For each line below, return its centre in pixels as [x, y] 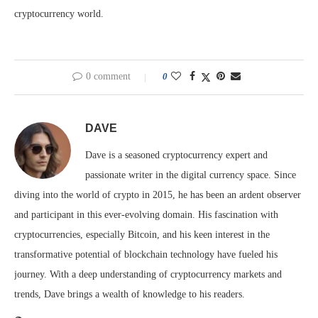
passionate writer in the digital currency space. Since [191, 175]
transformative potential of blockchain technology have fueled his [146, 254]
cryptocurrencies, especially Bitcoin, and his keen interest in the [142, 234]
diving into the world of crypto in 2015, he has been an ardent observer [158, 194]
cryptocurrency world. [59, 13]
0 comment [108, 76]
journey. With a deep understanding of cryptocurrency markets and [148, 274]
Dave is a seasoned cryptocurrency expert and [176, 155]
